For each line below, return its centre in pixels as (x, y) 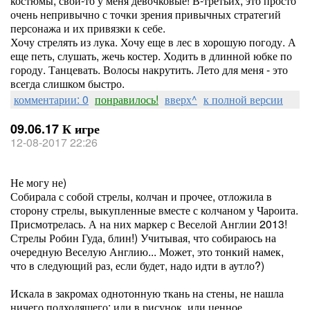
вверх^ (181, 99)
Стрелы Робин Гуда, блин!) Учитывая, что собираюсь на (143, 238)
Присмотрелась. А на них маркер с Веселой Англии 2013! (149, 224)
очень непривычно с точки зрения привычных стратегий (146, 14)
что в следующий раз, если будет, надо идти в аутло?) (137, 265)
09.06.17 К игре (55, 129)
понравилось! (127, 99)
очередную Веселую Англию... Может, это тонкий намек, (147, 252)
